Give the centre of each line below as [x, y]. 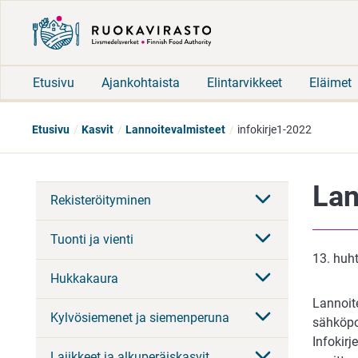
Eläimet [330, 82]
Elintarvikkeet [245, 82]
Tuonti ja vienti [92, 240]
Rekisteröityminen [101, 201]
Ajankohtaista [141, 82]
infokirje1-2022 [274, 129]
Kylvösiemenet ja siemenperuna [140, 318]
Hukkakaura [84, 279]
